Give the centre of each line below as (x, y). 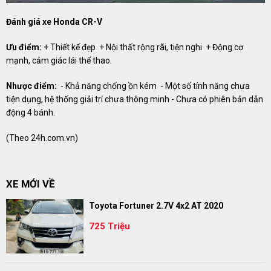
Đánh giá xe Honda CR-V (54, 21)
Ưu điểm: (24, 47)
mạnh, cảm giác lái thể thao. (59, 60)
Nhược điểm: (31, 86)
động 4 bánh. (31, 112)
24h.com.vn (53, 138)
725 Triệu (109, 227)
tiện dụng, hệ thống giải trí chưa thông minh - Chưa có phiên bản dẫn (135, 99)
